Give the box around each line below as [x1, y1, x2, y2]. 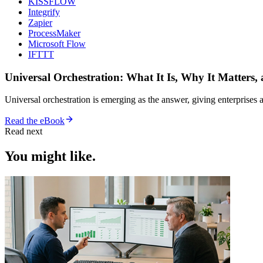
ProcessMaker [28, 28, 80, 38]
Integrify [28, 6, 60, 17]
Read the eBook [5, 116, 65, 126]
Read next [5, 126, 42, 137]
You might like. [5, 149, 96, 164]
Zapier [28, 17, 52, 28]
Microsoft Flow [28, 38, 86, 49]
